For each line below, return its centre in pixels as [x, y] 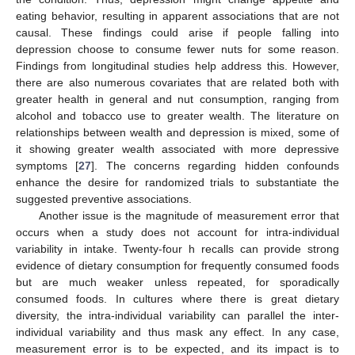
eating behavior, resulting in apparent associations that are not [177, 16]
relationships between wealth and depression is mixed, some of [177, 133]
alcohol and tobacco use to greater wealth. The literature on [177, 116]
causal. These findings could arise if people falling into [177, 33]
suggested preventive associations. [104, 199]
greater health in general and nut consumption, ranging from [177, 99]
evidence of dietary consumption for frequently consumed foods [177, 266]
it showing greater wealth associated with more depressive [177, 149]
